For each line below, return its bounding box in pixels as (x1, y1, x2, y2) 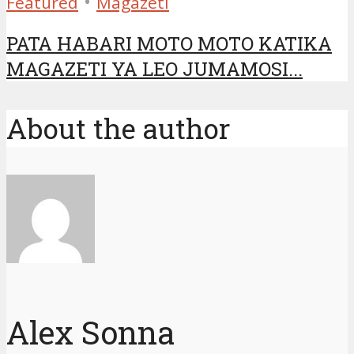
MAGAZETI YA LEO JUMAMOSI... (6, 56, 303, 82)
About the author (6, 109, 231, 147)
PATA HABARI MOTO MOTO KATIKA (6, 31, 332, 57)
